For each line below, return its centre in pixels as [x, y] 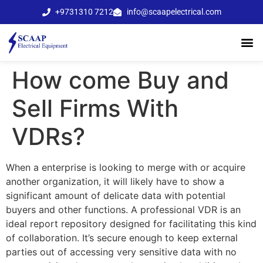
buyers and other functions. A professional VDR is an [123, 209]
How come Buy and [120, 80]
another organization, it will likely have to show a [115, 181]
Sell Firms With [95, 108]
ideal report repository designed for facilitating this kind [131, 223]
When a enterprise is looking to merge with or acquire [126, 167]
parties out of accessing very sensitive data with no [121, 252]
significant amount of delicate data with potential [116, 195]
